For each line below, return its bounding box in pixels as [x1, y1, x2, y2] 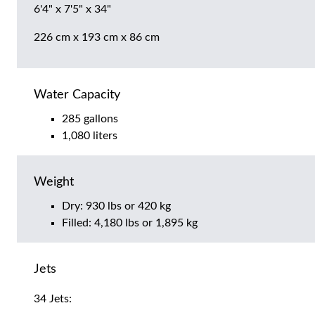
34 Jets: [34, 293, 72, 305]
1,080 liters [62, 130, 117, 142]
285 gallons [62, 113, 118, 125]
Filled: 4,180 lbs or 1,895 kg [62, 217, 198, 229]
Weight [34, 176, 74, 189]
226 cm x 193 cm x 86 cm [34, 32, 160, 44]
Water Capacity [34, 89, 120, 102]
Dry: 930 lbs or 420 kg [62, 200, 171, 212]
